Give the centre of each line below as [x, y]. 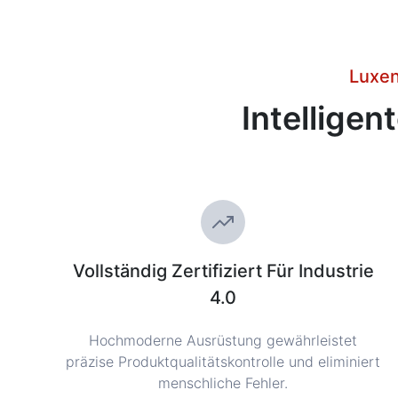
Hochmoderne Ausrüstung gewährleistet [223, 340]
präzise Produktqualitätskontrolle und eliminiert [223, 361]
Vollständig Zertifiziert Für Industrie [223, 271]
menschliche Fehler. [223, 382]
